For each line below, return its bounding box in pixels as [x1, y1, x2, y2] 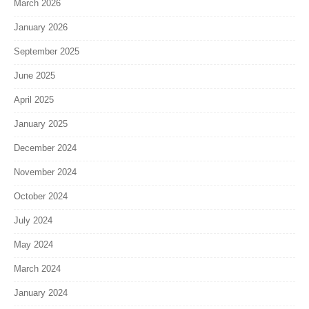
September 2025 [14, 46, 79, 57]
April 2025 [14, 94, 54, 106]
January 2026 [14, 22, 68, 33]
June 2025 [14, 70, 55, 81]
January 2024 [14, 288, 68, 299]
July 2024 [14, 215, 52, 226]
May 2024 [14, 239, 53, 250]
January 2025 [14, 119, 68, 130]
